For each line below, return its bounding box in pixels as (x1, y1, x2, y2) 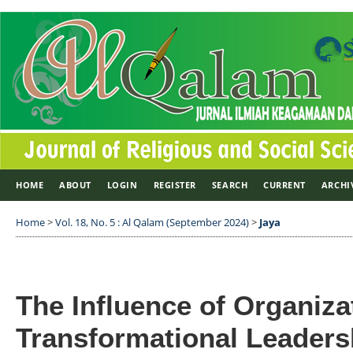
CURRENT (263, 179, 306, 191)
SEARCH (211, 179, 248, 191)
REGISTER (153, 179, 196, 191)
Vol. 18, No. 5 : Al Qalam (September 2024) (55, 215, 249, 229)
